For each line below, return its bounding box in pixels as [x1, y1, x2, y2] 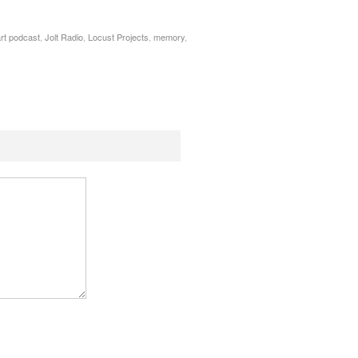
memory [153, 30, 185, 44]
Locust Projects [88, 30, 149, 44]
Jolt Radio [45, 30, 83, 44]
